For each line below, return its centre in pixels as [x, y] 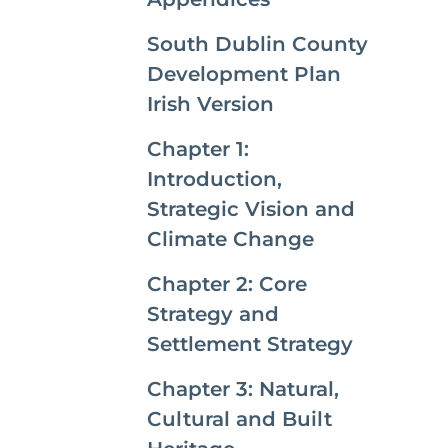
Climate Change [230, 239]
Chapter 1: [198, 149]
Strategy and [213, 314]
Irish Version [210, 104]
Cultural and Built [239, 419]
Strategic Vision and [251, 209]
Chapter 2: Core [227, 284]
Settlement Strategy [250, 344]
